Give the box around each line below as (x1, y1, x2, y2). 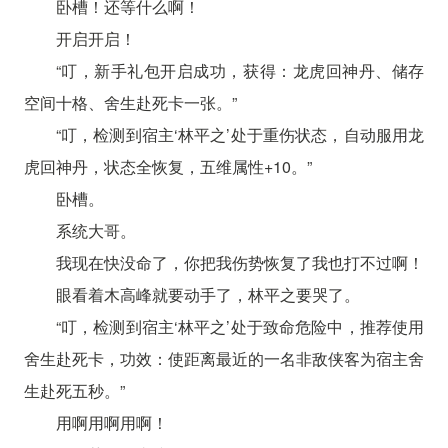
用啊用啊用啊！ (55, 410, 168, 434)
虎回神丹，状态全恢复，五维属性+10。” (23, 154, 312, 178)
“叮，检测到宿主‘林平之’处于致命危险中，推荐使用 (55, 314, 425, 338)
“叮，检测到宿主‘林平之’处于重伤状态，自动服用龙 (55, 122, 425, 146)
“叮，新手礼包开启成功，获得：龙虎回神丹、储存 (55, 58, 425, 82)
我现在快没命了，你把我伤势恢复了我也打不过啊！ (55, 250, 424, 274)
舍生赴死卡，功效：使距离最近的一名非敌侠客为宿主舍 (23, 346, 425, 370)
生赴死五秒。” (23, 378, 125, 402)
